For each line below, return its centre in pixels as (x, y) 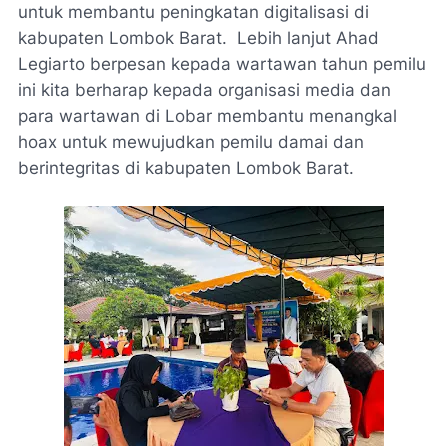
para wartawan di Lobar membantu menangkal (207, 116)
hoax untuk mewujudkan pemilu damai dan (191, 142)
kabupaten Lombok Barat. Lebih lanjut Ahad (198, 38)
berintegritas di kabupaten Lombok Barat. (191, 168)
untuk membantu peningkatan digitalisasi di (193, 12)
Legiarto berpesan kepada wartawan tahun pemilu (222, 64)
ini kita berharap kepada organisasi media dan (204, 90)
